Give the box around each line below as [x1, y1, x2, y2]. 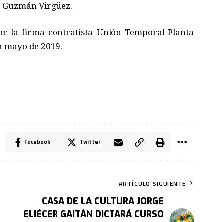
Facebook [24, 138, 50, 146]
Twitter [79, 138, 101, 146]
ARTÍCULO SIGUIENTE [118, 179, 186, 189]
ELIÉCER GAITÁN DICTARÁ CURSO [23, 208, 164, 221]
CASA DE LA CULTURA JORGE [42, 195, 164, 208]
